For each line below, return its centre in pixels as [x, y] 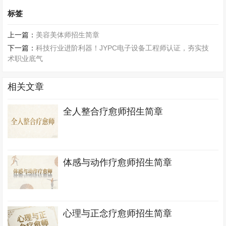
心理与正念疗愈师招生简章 [118, 213]
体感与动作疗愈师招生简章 [118, 162]
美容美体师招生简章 [68, 35]
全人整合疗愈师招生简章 [113, 111]
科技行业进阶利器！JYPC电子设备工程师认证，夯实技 [123, 48]
